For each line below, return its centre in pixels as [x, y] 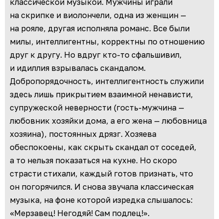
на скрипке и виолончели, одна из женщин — [98, 15]
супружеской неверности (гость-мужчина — [97, 108]
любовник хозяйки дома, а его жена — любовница [108, 121]
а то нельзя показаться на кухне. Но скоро [93, 161]
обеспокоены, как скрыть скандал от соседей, [103, 147]
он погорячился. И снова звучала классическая [102, 187]
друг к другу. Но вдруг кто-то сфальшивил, [96, 55]
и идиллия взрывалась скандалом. [78, 68]
